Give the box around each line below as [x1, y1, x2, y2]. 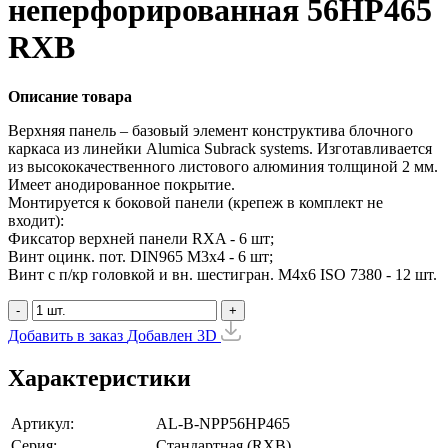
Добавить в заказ [8, 326, 123, 344]
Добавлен [127, 326, 193, 344]
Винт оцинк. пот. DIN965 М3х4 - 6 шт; [8, 247, 273, 265]
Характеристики [8, 364, 191, 391]
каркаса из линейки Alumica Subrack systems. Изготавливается [8, 139, 432, 157]
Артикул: [11, 414, 74, 432]
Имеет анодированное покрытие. [8, 175, 235, 193]
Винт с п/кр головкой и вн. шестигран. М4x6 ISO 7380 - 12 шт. [8, 265, 437, 283]
